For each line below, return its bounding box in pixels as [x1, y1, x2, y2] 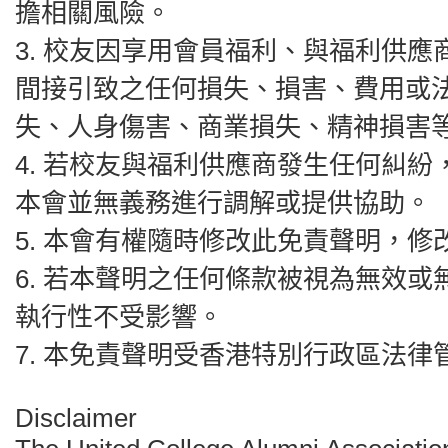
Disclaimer [15, 403, 137, 433]
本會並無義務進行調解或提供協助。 [15, 188, 431, 218]
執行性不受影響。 [15, 302, 223, 332]
